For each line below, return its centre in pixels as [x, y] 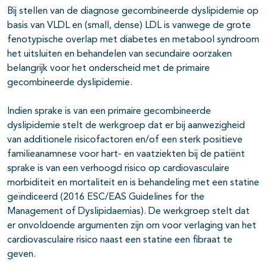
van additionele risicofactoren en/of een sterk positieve [125, 140]
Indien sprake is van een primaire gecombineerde [109, 112]
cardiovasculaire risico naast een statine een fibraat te [120, 240]
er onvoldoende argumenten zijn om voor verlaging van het [132, 226]
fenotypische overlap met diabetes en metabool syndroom [133, 40]
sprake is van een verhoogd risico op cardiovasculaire [118, 169]
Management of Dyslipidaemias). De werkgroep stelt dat [128, 212]
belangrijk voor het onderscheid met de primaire [108, 69]
